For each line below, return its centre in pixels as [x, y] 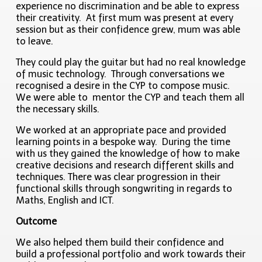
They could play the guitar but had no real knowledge [131, 63]
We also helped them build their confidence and [120, 243]
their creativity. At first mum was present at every [125, 18]
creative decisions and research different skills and [125, 166]
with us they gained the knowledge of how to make [128, 154]
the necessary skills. [58, 109]
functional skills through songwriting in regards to [124, 189]
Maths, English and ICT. [65, 201]
